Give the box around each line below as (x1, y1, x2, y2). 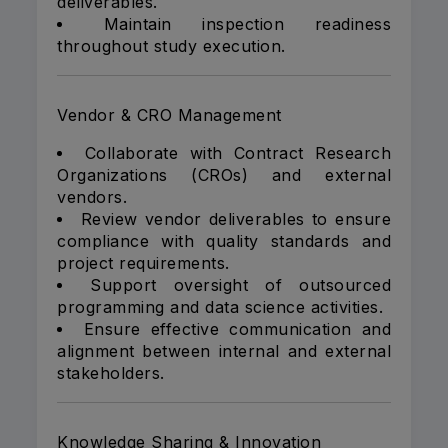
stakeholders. (57, 363, 165, 384)
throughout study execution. (57, 36, 286, 57)
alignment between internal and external (57, 341, 391, 362)
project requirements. (57, 253, 230, 274)
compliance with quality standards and (57, 231, 391, 252)
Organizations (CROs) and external (57, 165, 391, 186)
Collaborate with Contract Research (84, 143, 391, 164)
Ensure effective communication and (83, 319, 391, 340)
